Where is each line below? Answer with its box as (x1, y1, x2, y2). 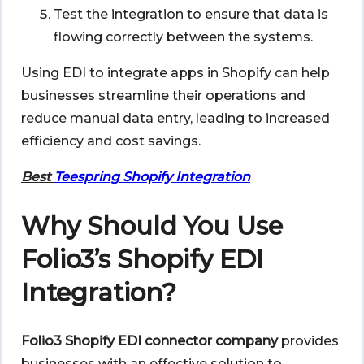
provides (278, 333, 339, 349)
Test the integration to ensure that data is (54, 6, 328, 23)
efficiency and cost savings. (21, 133, 201, 149)
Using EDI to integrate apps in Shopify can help (21, 65, 330, 81)
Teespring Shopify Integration (54, 169, 250, 185)
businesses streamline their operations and (21, 88, 305, 104)
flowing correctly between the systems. (54, 29, 313, 45)
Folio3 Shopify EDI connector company (21, 333, 278, 349)
